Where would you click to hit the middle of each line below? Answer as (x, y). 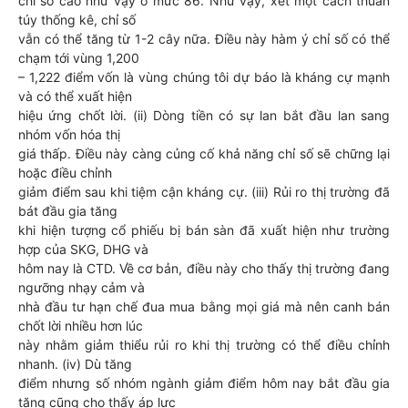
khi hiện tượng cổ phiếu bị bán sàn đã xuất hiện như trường (204, 230)
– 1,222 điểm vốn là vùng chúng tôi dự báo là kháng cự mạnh (204, 77)
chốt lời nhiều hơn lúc (81, 326)
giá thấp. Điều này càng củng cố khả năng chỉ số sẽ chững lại (204, 153)
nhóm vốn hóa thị (69, 134)
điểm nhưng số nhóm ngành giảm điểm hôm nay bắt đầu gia (204, 383)
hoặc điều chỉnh (65, 173)
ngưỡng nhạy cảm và (82, 287)
